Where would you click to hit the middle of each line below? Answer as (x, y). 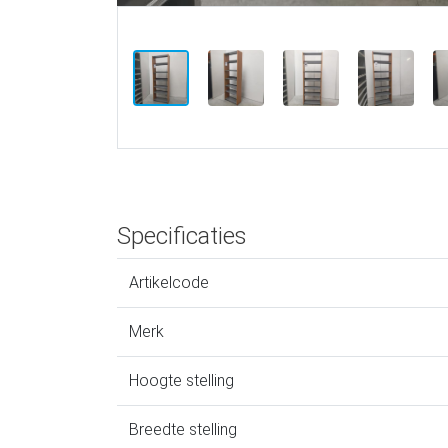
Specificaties (182, 236)
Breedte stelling (183, 430)
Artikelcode (169, 283)
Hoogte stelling (181, 381)
